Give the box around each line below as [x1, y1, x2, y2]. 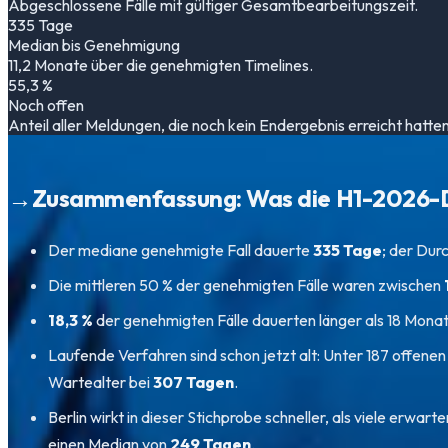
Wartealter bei [48, 372, 153, 393]
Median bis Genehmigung [8, 35, 180, 56]
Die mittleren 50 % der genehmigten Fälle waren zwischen [48, 275, 444, 296]
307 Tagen [153, 372, 234, 393]
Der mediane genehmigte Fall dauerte [48, 240, 313, 261]
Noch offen [8, 95, 84, 116]
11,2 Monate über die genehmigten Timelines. [8, 55, 313, 76]
